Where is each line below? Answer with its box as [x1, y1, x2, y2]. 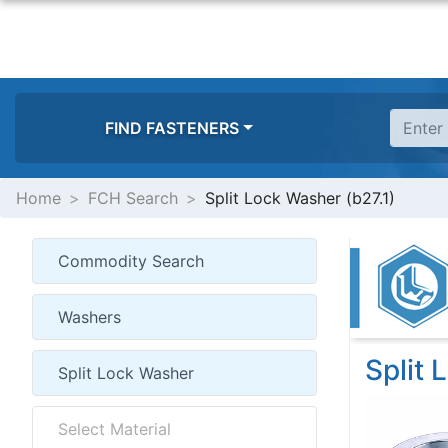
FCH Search [88, 188, 178, 208]
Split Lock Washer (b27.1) [205, 188, 395, 208]
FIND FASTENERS [105, 118, 240, 138]
